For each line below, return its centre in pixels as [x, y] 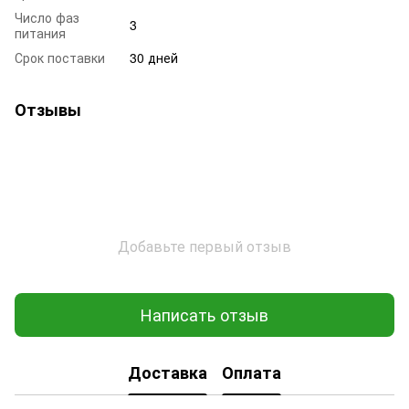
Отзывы [48, 109]
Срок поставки [60, 57]
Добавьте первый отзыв [204, 246]
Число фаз [47, 17]
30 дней [154, 57]
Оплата [252, 373]
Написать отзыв [204, 315]
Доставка [168, 373]
